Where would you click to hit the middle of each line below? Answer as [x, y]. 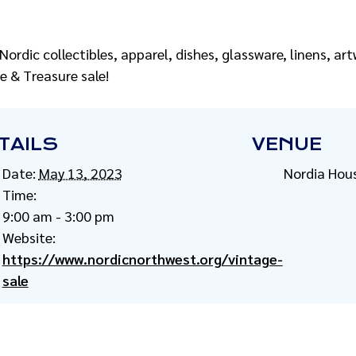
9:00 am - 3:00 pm [58, 216]
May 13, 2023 [80, 173]
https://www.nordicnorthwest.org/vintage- [142, 259]
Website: [29, 237]
